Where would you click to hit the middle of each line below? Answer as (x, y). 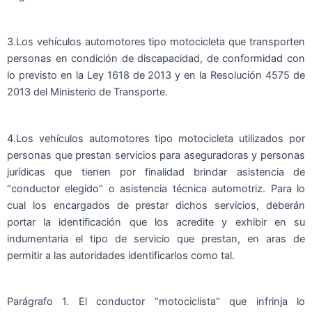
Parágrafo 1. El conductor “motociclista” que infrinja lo (156, 301)
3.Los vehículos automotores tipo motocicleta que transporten (156, 42)
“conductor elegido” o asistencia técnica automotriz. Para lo (156, 188)
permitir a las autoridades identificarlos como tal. (121, 255)
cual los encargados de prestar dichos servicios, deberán (156, 205)
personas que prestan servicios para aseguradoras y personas (156, 155)
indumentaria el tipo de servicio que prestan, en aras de (156, 239)
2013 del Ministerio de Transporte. (87, 92)
